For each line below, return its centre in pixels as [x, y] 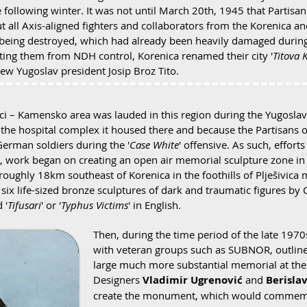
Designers [118, 280]
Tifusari [24, 205]
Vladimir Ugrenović [193, 280]
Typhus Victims [95, 205]
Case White [154, 145]
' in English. [155, 205]
